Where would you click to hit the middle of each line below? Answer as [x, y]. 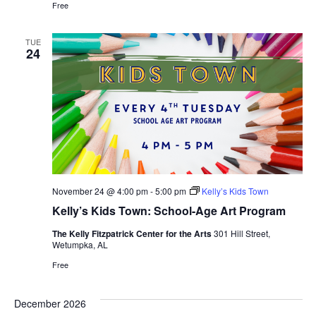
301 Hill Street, [242, 233]
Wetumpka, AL [80, 244]
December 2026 [50, 303]
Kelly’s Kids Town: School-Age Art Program [169, 210]
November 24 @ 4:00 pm [100, 190]
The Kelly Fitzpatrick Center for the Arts [133, 233]
